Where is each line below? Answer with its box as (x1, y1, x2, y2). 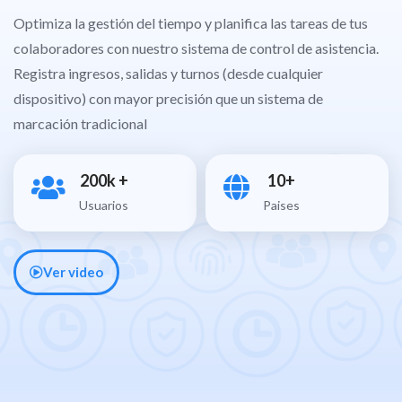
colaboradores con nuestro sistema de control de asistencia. (13, 39, 379, 57)
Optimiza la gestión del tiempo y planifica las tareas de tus (13, 14, 368, 31)
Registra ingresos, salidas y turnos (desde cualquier (13, 65, 323, 82)
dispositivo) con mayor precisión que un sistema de (13, 90, 323, 107)
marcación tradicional (13, 115, 147, 132)
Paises (263, 197, 300, 213)
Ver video (43, 264, 103, 280)
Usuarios (79, 197, 128, 213)
